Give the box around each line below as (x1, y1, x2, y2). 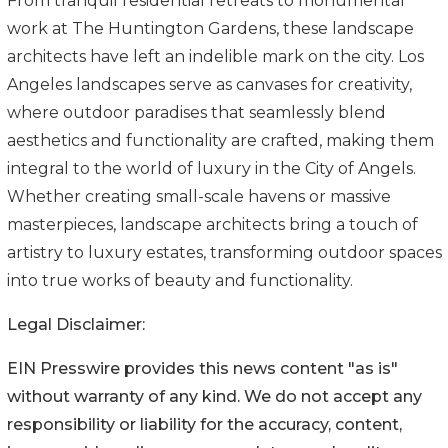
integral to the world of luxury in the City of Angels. (7, 158, 416, 178)
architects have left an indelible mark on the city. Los (7, 46, 424, 66)
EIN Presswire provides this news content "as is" (7, 358, 398, 378)
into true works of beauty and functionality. (7, 270, 353, 290)
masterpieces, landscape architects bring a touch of (7, 214, 418, 234)
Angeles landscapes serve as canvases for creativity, (7, 74, 412, 94)
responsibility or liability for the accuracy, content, (7, 414, 402, 434)
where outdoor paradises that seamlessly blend (7, 102, 386, 122)
